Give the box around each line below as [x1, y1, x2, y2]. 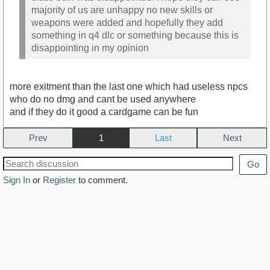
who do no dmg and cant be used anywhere [10, 94, 196, 105]
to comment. [76, 175, 128, 186]
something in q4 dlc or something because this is [31, 30, 239, 40]
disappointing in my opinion [31, 42, 149, 53]
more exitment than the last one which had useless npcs [10, 81, 248, 92]
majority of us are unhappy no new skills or [31, 4, 213, 15]
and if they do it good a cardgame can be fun [10, 107, 198, 118]
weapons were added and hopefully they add [31, 17, 223, 28]
